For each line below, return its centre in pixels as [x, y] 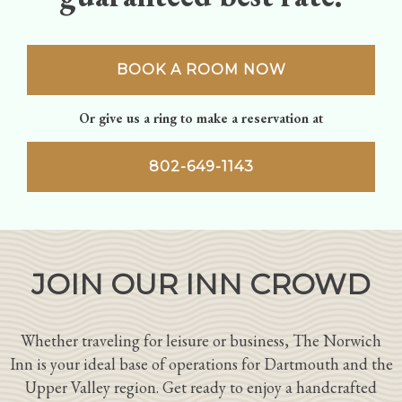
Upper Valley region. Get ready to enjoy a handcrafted [201, 388]
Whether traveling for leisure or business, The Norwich [201, 341]
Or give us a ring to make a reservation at [201, 118]
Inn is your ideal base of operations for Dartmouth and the [201, 364]
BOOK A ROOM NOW [201, 70]
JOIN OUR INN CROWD [201, 284]
